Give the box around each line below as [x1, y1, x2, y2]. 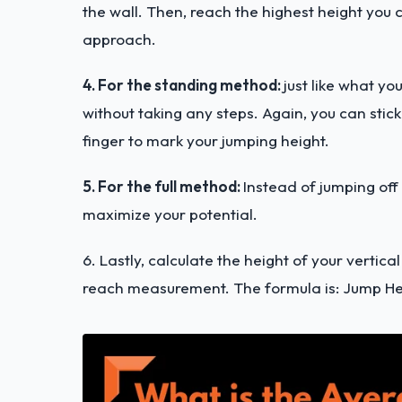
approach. [83, 30, 156, 49]
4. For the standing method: [83, 75, 284, 95]
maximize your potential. [83, 205, 258, 224]
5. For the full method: [83, 177, 243, 197]
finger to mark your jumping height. [83, 131, 329, 151]
